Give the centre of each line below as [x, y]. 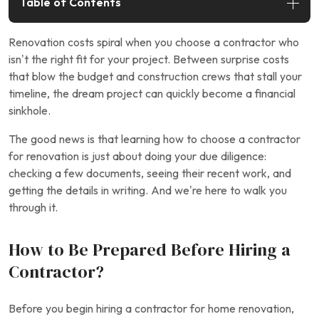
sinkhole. [30, 111]
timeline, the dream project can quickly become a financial [152, 94]
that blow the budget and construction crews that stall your [155, 77]
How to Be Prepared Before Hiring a [150, 250]
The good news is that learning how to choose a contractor [155, 139]
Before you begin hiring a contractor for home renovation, [151, 309]
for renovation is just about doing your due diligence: [137, 156]
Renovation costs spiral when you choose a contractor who [154, 42]
